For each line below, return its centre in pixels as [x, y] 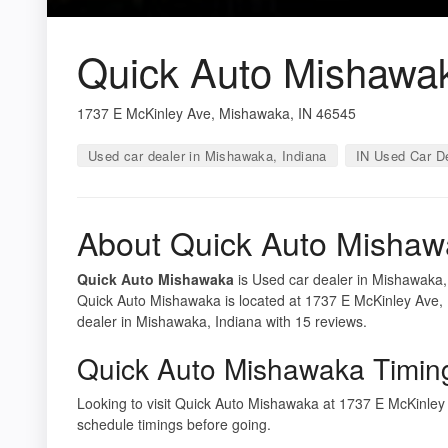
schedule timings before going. [174, 423]
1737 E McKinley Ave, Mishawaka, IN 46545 [216, 112]
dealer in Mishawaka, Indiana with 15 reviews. [222, 320]
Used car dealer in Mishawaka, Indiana [207, 155]
